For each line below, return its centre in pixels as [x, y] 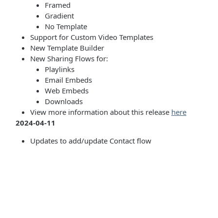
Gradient [59, 16]
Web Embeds [67, 91]
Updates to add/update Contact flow [91, 141]
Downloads [64, 101]
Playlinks [60, 69]
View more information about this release [101, 112]
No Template [66, 26]
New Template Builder [67, 48]
